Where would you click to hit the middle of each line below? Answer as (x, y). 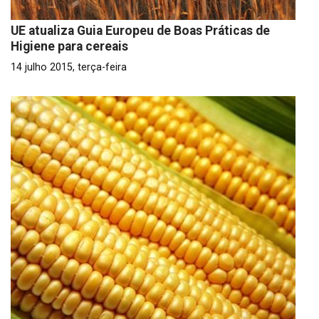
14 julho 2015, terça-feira (69, 67)
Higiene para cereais (69, 46)
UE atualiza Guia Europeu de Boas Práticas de (140, 31)
